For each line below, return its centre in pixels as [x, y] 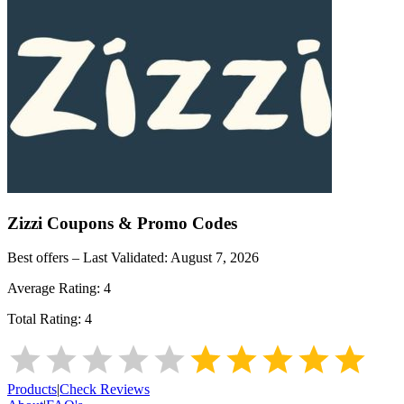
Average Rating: [55, 289]
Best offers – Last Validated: [89, 258]
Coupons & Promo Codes [140, 223]
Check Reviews [105, 390]
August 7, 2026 [215, 258]
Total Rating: [46, 319]
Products [32, 390]
